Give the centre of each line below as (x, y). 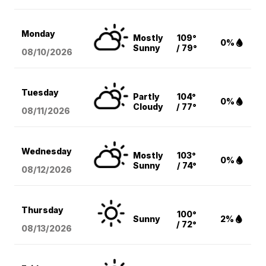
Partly (147, 97)
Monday (39, 34)
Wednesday (47, 151)
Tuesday (40, 93)
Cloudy (148, 107)
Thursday (43, 210)
